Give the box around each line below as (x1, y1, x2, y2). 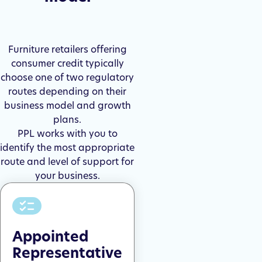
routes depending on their (8, 85, 126, 98)
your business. (35, 169, 100, 182)
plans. (53, 113, 81, 126)
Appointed (12, 227, 88, 247)
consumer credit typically (11, 57, 124, 70)
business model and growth (4, 99, 131, 112)
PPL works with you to (17, 127, 118, 140)
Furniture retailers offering (8, 43, 127, 56)
